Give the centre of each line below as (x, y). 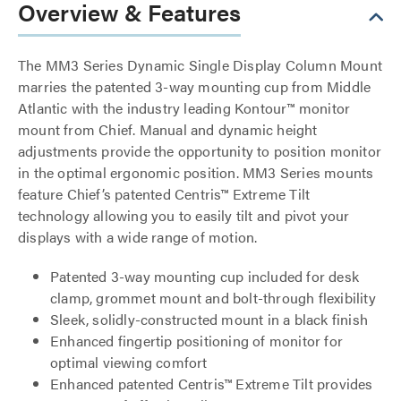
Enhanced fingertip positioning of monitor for (197, 341)
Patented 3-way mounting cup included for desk (205, 276)
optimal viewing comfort (129, 362)
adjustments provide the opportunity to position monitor (200, 151)
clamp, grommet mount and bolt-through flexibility (213, 298)
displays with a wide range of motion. (138, 237)
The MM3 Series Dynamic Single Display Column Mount (200, 65)
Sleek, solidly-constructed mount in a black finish (209, 319)
